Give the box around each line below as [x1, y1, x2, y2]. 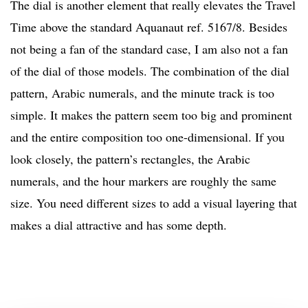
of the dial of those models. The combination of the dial [10, 63, 289, 80]
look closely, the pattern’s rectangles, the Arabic [10, 151, 250, 168]
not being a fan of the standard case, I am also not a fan [10, 41, 288, 58]
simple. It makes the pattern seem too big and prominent [10, 107, 292, 124]
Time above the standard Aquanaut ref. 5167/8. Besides [10, 19, 287, 36]
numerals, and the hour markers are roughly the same [10, 173, 276, 190]
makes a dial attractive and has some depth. [10, 217, 227, 234]
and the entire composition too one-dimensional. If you [10, 129, 285, 146]
